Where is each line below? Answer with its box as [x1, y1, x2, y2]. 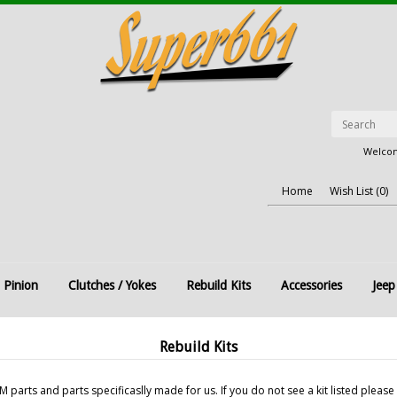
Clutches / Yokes [68, 278, 156, 292]
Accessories [281, 278, 342, 292]
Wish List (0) [330, 183, 388, 198]
